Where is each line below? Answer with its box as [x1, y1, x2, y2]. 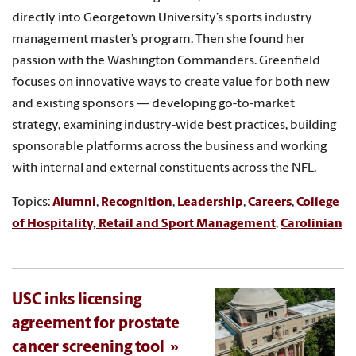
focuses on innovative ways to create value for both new [12, 75, 330, 89]
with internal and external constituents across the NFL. [12, 161, 321, 175]
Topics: [12, 195, 52, 209]
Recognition [101, 195, 172, 209]
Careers [248, 195, 292, 209]
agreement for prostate [12, 315, 180, 332]
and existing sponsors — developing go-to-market [12, 97, 295, 110]
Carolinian [281, 217, 342, 230]
